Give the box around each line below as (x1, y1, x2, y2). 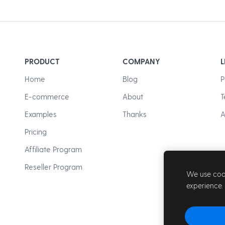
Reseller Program (25, 162, 82, 171)
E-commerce (25, 92, 69, 101)
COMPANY (123, 57, 160, 66)
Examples (25, 109, 57, 119)
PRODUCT (25, 57, 60, 66)
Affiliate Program (25, 145, 82, 154)
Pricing (25, 127, 47, 136)
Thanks (123, 109, 147, 119)
